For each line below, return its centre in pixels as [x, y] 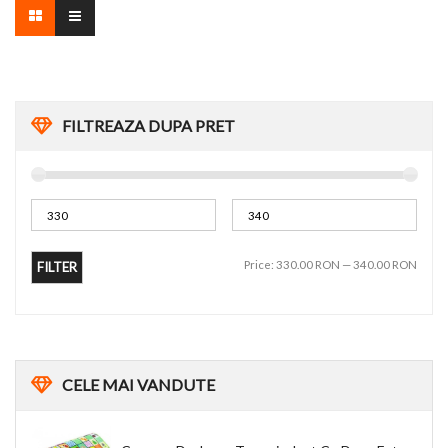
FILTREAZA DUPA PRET [148, 126]
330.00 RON [308, 265]
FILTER [57, 267]
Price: [260, 265]
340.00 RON [385, 265]
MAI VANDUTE [157, 385]
